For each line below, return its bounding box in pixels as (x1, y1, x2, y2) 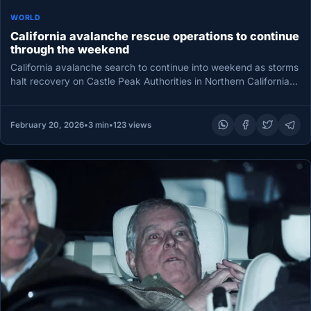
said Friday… (10, 90, 67, 101)
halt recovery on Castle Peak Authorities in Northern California (10, 76, 290, 87)
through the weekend (10, 42, 130, 56)
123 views (112, 119, 151, 130)
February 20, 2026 (10, 119, 84, 130)
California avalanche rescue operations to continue (10, 29, 300, 43)
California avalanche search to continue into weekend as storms (10, 62, 299, 74)
